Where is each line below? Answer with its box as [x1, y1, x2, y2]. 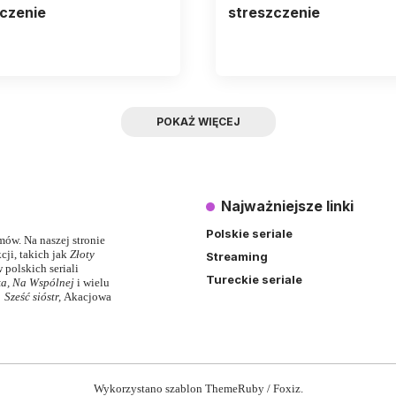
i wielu [77, 275, 110, 289]
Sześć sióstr [4, 289, 58, 303]
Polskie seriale [205, 225, 293, 240]
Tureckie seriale [205, 271, 302, 286]
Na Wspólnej [12, 275, 74, 289]
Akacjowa [64, 289, 111, 303]
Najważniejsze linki [220, 196, 354, 215]
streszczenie [227, 4, 320, 22]
